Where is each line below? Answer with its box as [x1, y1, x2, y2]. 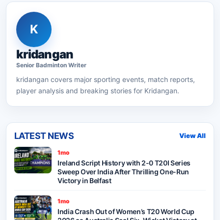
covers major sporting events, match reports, [49, 75, 195, 83]
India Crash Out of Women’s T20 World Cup [57, 207, 194, 216]
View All [179, 132, 206, 140]
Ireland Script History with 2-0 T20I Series [57, 158, 191, 167]
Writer [67, 61, 86, 69]
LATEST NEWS [14, 130, 74, 141]
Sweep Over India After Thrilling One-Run [57, 167, 189, 176]
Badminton [36, 61, 67, 69]
